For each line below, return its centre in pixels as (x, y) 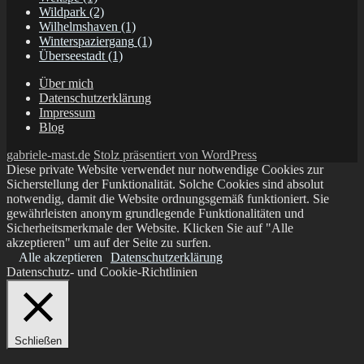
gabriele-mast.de (48, 155)
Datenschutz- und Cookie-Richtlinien (102, 272)
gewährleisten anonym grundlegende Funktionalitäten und (155, 214)
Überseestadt (72, 56)
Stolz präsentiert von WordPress (175, 155)
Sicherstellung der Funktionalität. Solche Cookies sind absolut (165, 184)
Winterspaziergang (87, 41)
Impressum (67, 113)
